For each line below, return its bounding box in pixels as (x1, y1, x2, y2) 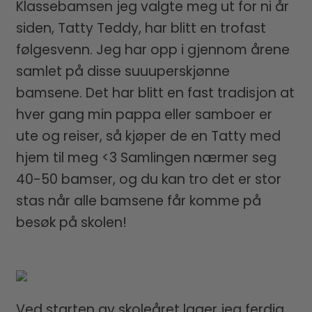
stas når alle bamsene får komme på (15, 192, 261, 211)
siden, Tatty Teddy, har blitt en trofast (15, 19, 266, 38)
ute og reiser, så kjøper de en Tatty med (15, 127, 281, 146)
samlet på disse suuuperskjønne (15, 62, 230, 81)
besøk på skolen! (15, 213, 127, 233)
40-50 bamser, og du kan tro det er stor (15, 170, 281, 189)
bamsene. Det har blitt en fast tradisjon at (15, 84, 295, 103)
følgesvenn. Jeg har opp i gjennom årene (15, 40, 290, 60)
